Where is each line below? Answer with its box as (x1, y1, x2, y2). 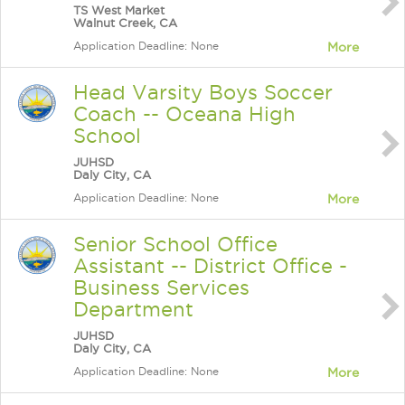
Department (73, 298, 193, 320)
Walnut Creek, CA (73, 16, 177, 29)
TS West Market (73, 4, 165, 16)
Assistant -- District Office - (73, 255, 347, 277)
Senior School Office (73, 233, 278, 255)
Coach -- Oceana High (73, 103, 296, 125)
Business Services (73, 277, 250, 298)
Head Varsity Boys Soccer (73, 81, 333, 103)
